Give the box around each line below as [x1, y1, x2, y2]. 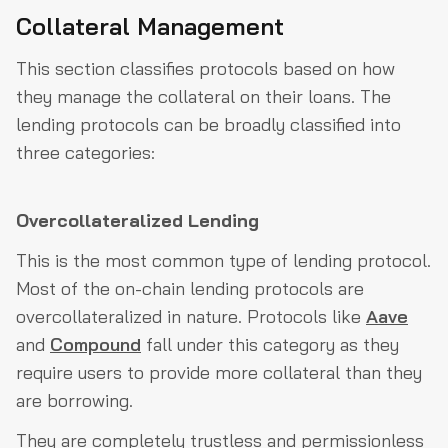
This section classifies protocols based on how [16, 57, 395, 81]
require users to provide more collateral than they [16, 361, 422, 385]
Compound [50, 333, 141, 357]
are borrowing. [16, 389, 133, 413]
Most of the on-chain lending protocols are [16, 277, 364, 301]
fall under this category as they [141, 333, 399, 357]
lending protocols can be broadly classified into [16, 113, 401, 137]
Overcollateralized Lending [16, 209, 259, 233]
